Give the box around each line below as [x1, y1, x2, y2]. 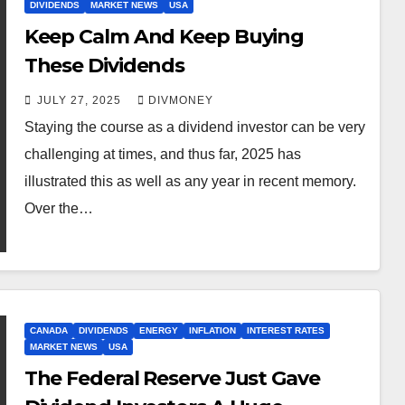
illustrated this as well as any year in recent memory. [24, 173, 356, 189]
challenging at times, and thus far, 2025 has [24, 146, 301, 162]
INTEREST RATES [246, 325, 325, 335]
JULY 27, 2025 [36, 93, 125, 107]
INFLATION [188, 325, 236, 335]
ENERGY [138, 325, 178, 335]
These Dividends [24, 52, 185, 78]
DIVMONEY [147, 93, 213, 107]
